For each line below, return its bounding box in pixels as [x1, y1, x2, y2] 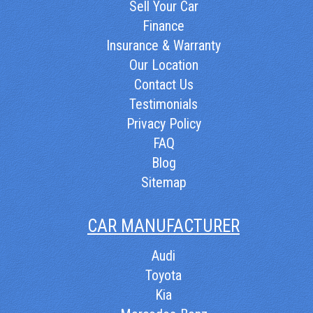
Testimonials [129, 95, 198, 112]
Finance [143, 17, 184, 34]
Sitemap [140, 173, 187, 191]
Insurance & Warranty [106, 36, 221, 54]
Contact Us [133, 75, 194, 93]
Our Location [129, 56, 198, 73]
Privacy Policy [126, 115, 201, 132]
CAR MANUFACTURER [87, 215, 240, 236]
